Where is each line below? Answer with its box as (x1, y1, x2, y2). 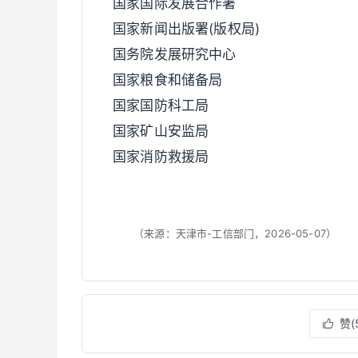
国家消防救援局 (113, 149, 209, 165)
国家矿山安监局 (113, 123, 209, 139)
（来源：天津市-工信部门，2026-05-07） (133, 226, 337, 240)
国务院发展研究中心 (113, 46, 237, 62)
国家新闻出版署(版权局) (113, 21, 261, 37)
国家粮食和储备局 (113, 72, 223, 88)
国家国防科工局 (113, 97, 209, 113)
